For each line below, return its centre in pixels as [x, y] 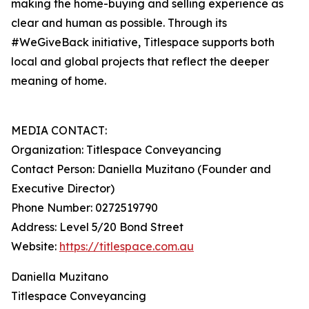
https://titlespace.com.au [127, 247]
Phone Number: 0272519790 [84, 208]
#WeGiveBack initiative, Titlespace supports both [143, 42]
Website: [35, 247]
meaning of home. [59, 81]
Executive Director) [63, 189]
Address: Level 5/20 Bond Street [97, 227]
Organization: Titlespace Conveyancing [116, 150]
